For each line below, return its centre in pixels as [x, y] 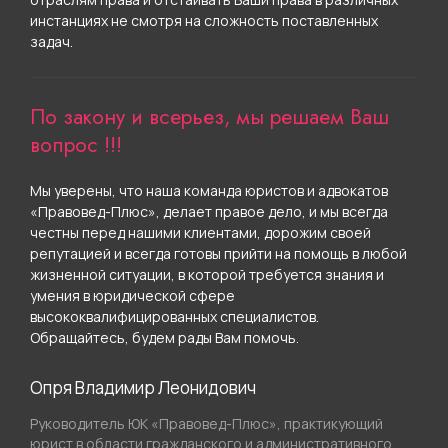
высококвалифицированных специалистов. [175, 317]
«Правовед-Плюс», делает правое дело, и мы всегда [209, 212]
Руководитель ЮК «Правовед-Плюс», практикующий [207, 424]
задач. [52, 42]
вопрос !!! [76, 145]
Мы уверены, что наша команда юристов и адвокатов [209, 191]
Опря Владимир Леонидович [143, 388]
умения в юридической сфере [133, 296]
